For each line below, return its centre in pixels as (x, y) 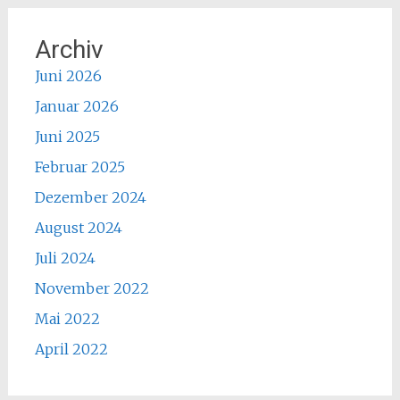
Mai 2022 (67, 318)
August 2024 (78, 227)
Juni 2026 (68, 75)
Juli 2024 (65, 258)
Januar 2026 (76, 106)
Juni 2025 (67, 136)
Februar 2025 (79, 167)
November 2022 (92, 288)
